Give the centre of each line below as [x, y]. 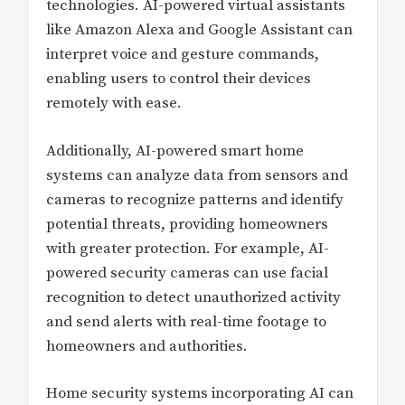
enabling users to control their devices [179, 79]
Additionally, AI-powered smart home [175, 151]
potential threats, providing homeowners [187, 224]
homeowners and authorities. [147, 346]
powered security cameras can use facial [187, 273]
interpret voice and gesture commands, [183, 55]
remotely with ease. [114, 104]
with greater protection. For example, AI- [188, 248]
